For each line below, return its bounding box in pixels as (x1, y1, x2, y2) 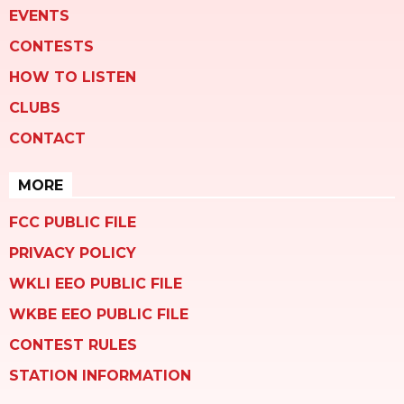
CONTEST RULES (9, 336, 137, 354)
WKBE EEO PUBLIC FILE (9, 306, 188, 324)
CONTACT (9, 130, 86, 148)
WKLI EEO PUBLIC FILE (9, 275, 182, 293)
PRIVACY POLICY (9, 244, 136, 262)
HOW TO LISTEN (9, 69, 136, 87)
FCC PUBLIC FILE (9, 214, 136, 232)
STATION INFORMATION (9, 367, 191, 385)
